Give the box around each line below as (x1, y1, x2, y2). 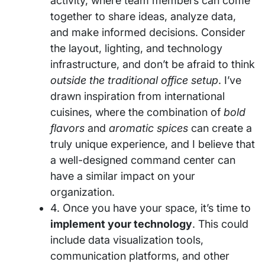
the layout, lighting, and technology (50, 42, 222, 55)
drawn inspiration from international (50, 90, 225, 103)
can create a (188, 122, 252, 135)
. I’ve (218, 74, 241, 87)
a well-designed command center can (50, 154, 235, 167)
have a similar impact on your (50, 170, 195, 183)
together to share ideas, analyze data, (50, 10, 236, 23)
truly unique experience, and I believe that (50, 138, 255, 151)
